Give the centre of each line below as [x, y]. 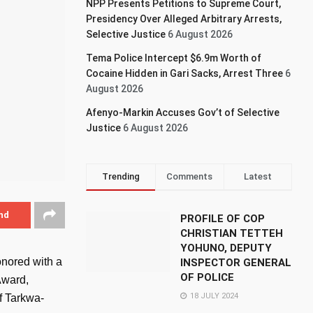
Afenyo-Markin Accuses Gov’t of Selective [183, 112]
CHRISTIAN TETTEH [232, 233]
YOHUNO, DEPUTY [226, 248]
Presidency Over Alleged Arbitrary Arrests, [184, 19]
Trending [121, 176]
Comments [190, 176]
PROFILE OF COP [223, 219]
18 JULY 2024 [213, 296]
